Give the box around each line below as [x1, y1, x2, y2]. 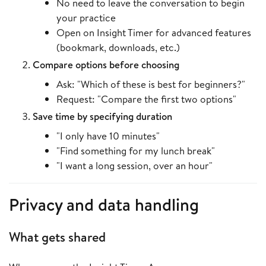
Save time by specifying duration [33, 109, 172, 123]
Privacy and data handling [9, 192, 199, 216]
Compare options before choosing [33, 57, 179, 71]
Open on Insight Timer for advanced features [56, 25, 251, 39]
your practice [56, 10, 116, 24]
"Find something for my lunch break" [56, 143, 215, 157]
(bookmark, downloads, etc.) [56, 40, 180, 54]
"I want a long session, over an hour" [56, 158, 213, 172]
